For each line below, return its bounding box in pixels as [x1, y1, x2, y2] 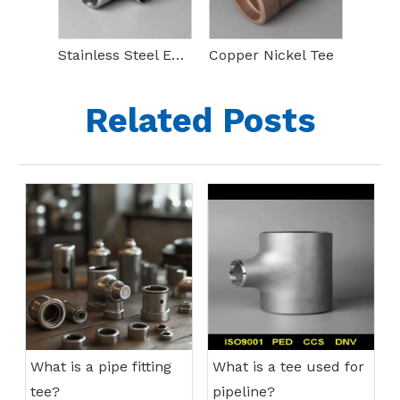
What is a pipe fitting [30, 358, 171, 376]
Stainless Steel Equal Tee [171, 46, 184, 64]
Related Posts [84, 101, 316, 141]
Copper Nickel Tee [209, 46, 334, 64]
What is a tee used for [212, 358, 364, 376]
